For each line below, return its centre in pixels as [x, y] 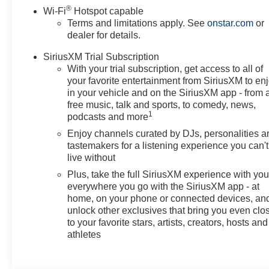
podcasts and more [108, 116]
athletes [84, 234]
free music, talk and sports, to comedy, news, [162, 104]
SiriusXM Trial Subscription [101, 56]
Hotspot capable [108, 11]
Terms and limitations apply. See [138, 23]
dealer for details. [104, 35]
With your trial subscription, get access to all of [165, 68]
